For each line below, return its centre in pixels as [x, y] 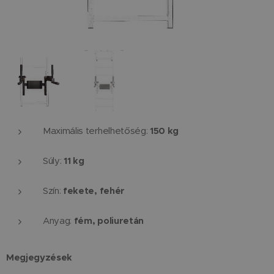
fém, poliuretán [109, 221]
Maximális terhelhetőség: [96, 131]
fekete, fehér [94, 191]
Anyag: [58, 221]
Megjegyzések [39, 257]
